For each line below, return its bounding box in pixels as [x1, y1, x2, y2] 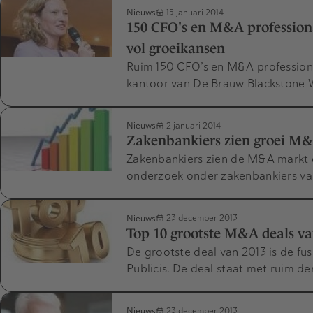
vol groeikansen [126, 41, 225, 57]
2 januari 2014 [164, 120, 221, 131]
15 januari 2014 [164, 7, 224, 18]
